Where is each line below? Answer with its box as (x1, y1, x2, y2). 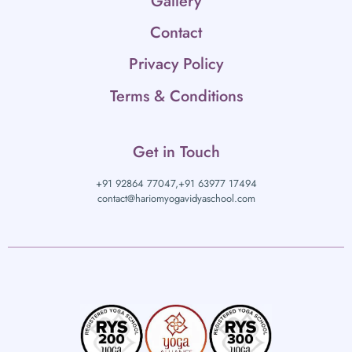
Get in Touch (132, 141, 220, 164)
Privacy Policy (129, 53, 223, 76)
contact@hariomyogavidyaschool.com (97, 191, 255, 207)
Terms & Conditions (109, 85, 243, 108)
